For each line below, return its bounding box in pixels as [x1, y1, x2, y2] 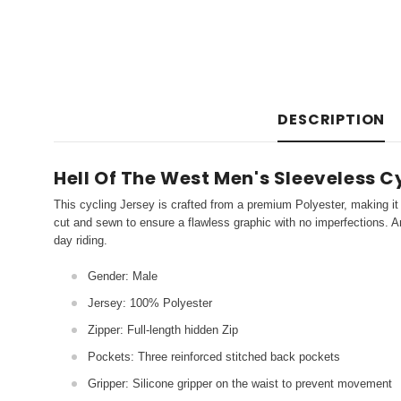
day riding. [54, 233, 107, 247]
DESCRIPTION [277, 108, 386, 130]
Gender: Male [88, 269, 158, 283]
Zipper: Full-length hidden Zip [88, 322, 238, 337]
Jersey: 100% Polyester [88, 295, 212, 310]
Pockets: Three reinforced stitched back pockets [88, 349, 340, 363]
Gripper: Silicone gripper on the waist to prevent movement [88, 376, 392, 390]
